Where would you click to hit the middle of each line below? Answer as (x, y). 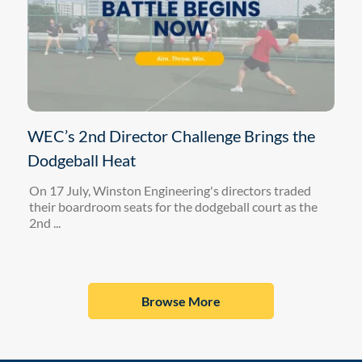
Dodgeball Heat (81, 160)
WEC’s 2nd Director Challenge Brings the (171, 135)
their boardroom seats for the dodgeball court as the (173, 206)
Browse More (181, 301)
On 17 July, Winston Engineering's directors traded (170, 190)
